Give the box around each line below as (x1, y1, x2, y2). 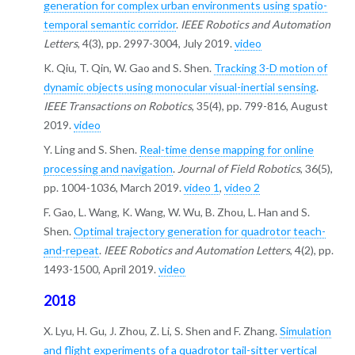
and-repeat (43, 243, 99, 257)
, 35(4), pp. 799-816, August (191, 99, 328, 113)
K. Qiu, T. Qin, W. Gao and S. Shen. (43, 61, 214, 74)
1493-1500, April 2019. (43, 262, 158, 276)
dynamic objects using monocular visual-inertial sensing (43, 80, 316, 94)
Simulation (279, 324, 331, 338)
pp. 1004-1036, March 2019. (43, 181, 184, 194)
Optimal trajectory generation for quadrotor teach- (73, 224, 326, 238)
